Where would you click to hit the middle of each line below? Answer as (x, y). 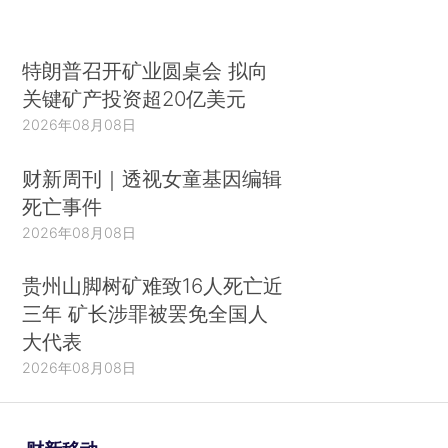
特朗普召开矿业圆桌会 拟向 (145, 71)
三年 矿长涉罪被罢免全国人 (145, 314)
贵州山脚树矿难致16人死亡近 (153, 286)
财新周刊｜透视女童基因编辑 (152, 178)
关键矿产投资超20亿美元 (134, 99)
